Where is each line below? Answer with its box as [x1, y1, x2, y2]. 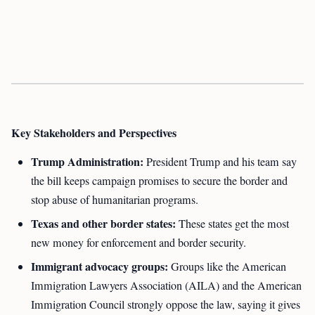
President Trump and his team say [143, 154, 297, 169]
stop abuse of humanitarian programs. [31, 192, 198, 207]
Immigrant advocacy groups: [31, 258, 168, 274]
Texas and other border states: [31, 215, 176, 231]
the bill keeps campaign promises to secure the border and [31, 173, 288, 188]
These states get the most [176, 216, 289, 231]
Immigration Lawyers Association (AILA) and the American [31, 278, 302, 293]
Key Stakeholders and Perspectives [11, 124, 176, 141]
